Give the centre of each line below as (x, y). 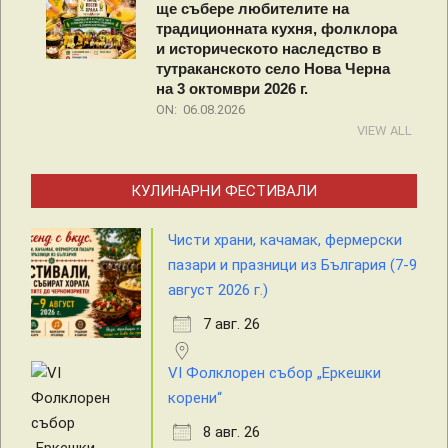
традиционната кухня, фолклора (276, 29)
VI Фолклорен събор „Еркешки (274, 373)
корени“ (195, 398)
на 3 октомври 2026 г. (232, 89)
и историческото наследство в (268, 49)
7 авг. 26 (231, 324)
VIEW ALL (384, 131)
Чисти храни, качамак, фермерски (285, 240)
